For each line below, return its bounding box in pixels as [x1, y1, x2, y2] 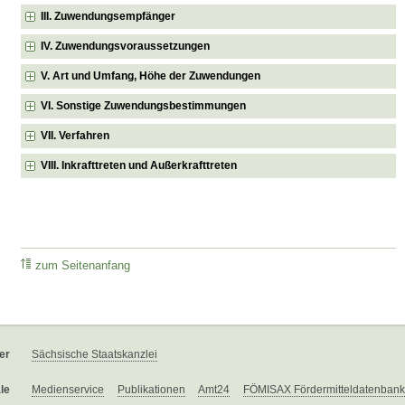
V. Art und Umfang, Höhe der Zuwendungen [41, 69, 261, 82]
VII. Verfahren [41, 128, 110, 142]
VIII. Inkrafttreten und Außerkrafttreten [41, 158, 238, 172]
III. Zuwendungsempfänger [41, 9, 176, 23]
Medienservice [32, 382, 104, 396]
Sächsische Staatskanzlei [32, 347, 157, 361]
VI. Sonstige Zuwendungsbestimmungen [41, 99, 247, 112]
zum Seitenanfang [35, 259, 131, 272]
